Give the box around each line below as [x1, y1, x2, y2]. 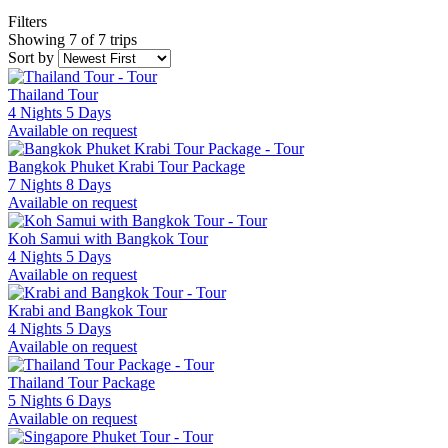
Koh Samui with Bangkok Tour [8, 229, 208, 247]
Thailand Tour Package [8, 373, 155, 391]
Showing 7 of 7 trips [8, 30, 137, 48]
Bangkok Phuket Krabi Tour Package [8, 157, 245, 175]
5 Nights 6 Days [8, 391, 111, 409]
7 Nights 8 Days [8, 175, 111, 193]
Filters [8, 12, 47, 30]
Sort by [8, 48, 58, 66]
